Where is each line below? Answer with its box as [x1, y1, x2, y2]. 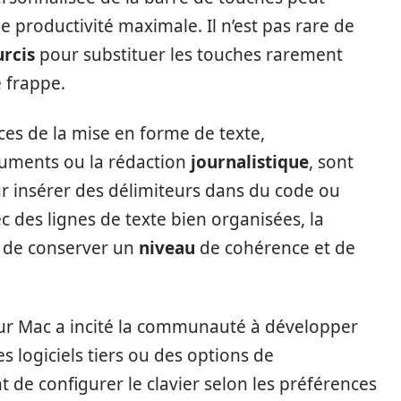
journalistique [191, 149, 309, 174]
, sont [309, 149, 354, 174]
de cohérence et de [195, 235, 355, 260]
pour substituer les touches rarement [35, 42, 343, 66]
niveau [139, 235, 195, 260]
